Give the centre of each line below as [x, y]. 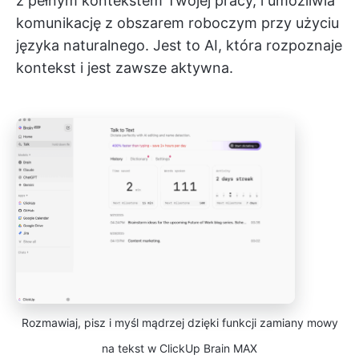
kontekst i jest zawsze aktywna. [125, 68]
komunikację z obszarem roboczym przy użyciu [177, 23]
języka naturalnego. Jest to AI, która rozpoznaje [179, 46]
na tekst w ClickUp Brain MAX [179, 349]
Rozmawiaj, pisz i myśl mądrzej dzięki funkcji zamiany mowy [179, 323]
